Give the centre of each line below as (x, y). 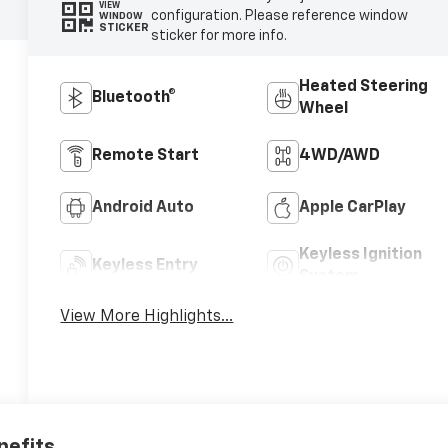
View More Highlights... (147, 317)
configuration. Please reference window (279, 16)
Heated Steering (363, 87)
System (328, 277)
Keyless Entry (145, 266)
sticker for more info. (218, 36)
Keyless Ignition (360, 255)
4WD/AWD (339, 156)
